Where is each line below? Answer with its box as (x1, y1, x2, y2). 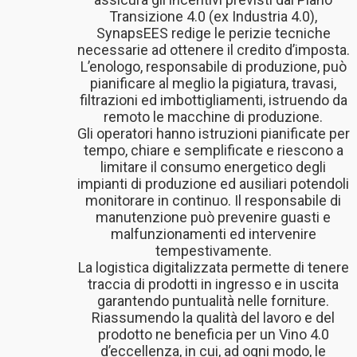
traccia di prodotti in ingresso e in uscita (88, 276, 339, 293)
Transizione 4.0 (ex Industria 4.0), (109, 8, 318, 25)
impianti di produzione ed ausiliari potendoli (77, 175, 350, 193)
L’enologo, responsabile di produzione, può (80, 58, 347, 76)
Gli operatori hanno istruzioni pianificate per (76, 125, 350, 143)
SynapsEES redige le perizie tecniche (96, 25, 331, 42)
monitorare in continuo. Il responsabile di (85, 192, 342, 210)
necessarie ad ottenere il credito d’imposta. (76, 41, 350, 59)
